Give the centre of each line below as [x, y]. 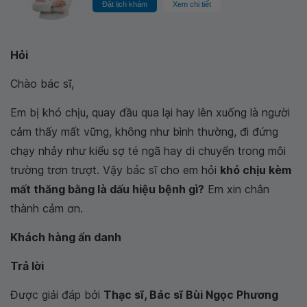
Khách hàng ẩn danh [66, 237]
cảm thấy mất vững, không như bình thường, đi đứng [144, 132]
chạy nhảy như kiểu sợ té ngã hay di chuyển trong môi [148, 151]
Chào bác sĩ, [42, 84]
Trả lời [27, 266]
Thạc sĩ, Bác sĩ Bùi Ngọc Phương [191, 295]
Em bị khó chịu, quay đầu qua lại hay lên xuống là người [150, 112]
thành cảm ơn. [47, 208]
